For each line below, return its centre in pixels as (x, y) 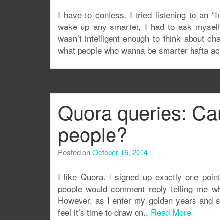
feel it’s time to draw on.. (104, 212)
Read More (171, 212)
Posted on (75, 152)
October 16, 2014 (120, 152)
